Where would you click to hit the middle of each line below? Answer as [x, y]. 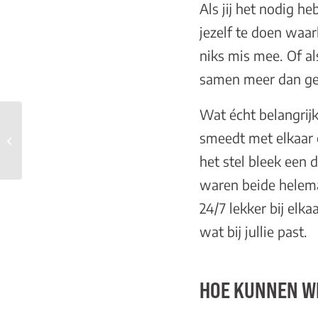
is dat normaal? [57, 148]
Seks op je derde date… [71, 133]
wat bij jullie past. [253, 231]
